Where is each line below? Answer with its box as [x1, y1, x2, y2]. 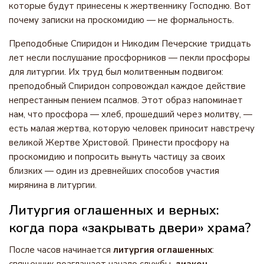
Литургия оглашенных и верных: [9, 202, 219, 219]
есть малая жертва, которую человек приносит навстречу [9, 123, 255, 134]
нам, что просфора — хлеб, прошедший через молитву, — [9, 108, 252, 120]
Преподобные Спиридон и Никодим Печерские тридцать [9, 38, 251, 49]
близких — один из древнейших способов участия [9, 165, 219, 177]
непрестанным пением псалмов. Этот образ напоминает [9, 94, 243, 106]
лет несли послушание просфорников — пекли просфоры [9, 52, 250, 64]
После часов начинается [9, 244, 113, 256]
